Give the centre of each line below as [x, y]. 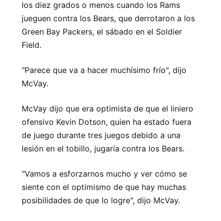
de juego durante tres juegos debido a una [101, 135]
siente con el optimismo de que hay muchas [104, 187]
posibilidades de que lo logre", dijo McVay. [101, 200]
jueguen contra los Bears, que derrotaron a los [108, 18]
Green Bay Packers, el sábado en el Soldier [102, 32]
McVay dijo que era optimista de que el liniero [108, 109]
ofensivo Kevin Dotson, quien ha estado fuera [107, 122]
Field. [32, 45]
